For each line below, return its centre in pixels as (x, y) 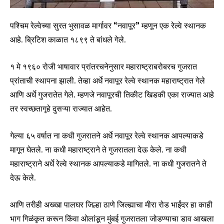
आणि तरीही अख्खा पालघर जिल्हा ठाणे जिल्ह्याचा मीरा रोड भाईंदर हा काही (111, 204)
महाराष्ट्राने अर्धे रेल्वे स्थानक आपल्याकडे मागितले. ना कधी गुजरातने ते (108, 163)
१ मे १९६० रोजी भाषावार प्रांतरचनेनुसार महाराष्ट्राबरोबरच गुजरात (103, 66)
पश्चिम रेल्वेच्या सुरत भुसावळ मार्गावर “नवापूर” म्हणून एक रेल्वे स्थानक (108, 25)
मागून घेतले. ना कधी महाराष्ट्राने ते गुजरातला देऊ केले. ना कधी (98, 149)
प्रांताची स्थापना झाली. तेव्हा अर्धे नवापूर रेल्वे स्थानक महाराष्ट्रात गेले (107, 80)
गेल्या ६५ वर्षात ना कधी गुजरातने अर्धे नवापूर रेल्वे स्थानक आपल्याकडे (107, 135)
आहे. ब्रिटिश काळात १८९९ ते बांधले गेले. (68, 39)
